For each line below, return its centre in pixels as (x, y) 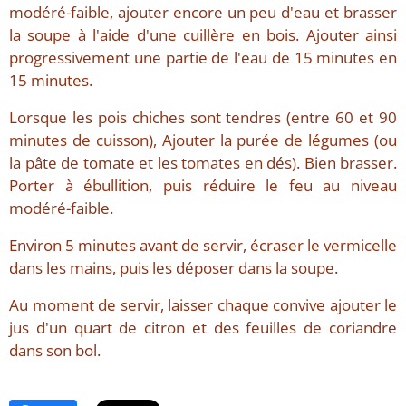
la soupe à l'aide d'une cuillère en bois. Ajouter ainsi (203, 34)
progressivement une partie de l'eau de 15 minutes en (203, 57)
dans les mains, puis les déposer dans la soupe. (174, 267)
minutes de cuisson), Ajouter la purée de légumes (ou (203, 140)
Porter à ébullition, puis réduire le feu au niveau (203, 185)
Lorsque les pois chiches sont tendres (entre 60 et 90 (203, 117)
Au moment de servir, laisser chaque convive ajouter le (203, 304)
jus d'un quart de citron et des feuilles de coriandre (203, 327)
